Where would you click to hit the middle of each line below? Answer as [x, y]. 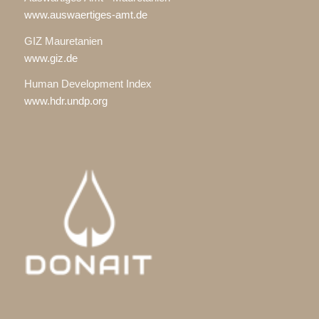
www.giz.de [51, 58]
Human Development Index [88, 84]
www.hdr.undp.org [66, 101]
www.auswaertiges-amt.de [85, 14]
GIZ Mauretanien [63, 41]
